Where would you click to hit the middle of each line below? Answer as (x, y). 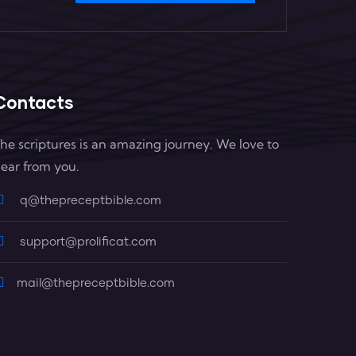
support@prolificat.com (86, 242)
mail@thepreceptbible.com (95, 283)
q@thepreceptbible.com (89, 200)
